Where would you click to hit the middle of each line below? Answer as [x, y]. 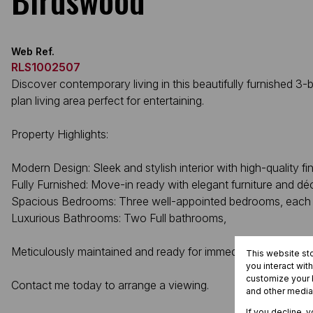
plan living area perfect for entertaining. [108, 101]
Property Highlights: [60, 134]
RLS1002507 [46, 67]
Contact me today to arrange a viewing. [110, 285]
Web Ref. [33, 51]
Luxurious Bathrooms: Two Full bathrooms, [119, 218]
